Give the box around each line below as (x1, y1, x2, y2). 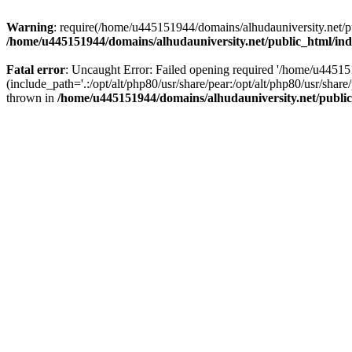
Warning (6, 20, 53, 34)
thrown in (6, 91, 57, 104)
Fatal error (6, 63, 65, 76)
